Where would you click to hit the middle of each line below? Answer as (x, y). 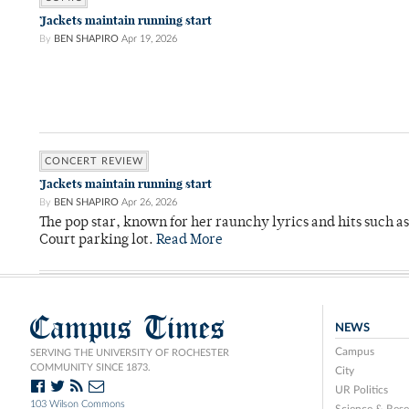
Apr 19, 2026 (149, 39)
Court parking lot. (98, 241)
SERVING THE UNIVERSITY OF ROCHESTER (130, 353)
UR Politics (361, 390)
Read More (189, 241)
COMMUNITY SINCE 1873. (90, 368)
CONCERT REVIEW (94, 162)
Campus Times (128, 328)
